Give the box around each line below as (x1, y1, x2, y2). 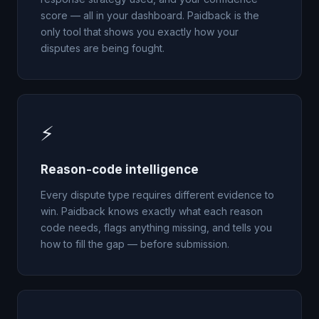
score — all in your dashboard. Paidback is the (41, 9, 259, 21)
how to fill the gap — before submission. (41, 238, 229, 250)
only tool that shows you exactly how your (41, 26, 239, 38)
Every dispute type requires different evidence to (41, 189, 274, 201)
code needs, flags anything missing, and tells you (41, 221, 272, 234)
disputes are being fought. (41, 42, 164, 54)
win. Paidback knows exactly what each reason (41, 205, 263, 217)
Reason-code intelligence (41, 162, 199, 177)
